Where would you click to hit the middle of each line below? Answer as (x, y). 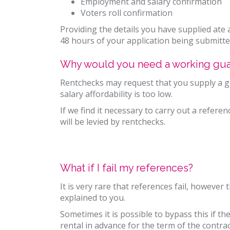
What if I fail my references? (127, 168)
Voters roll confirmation (127, 13)
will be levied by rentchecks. (113, 122)
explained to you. (93, 198)
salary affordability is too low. (116, 94)
